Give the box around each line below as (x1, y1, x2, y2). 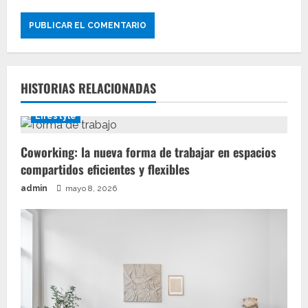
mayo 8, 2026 (63, 184, 117, 193)
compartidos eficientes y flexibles (21, 160, 190, 178)
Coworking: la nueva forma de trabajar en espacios (21, 143, 276, 161)
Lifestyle (35, 111, 76, 121)
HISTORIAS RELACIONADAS (21, 79, 156, 97)
